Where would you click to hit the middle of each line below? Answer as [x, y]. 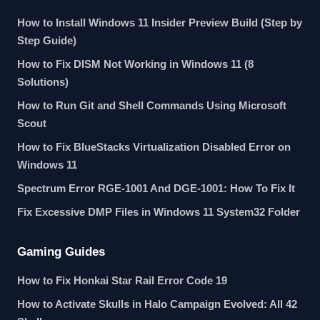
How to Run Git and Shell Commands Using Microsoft [152, 105]
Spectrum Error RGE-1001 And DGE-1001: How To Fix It [156, 188]
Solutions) [43, 82]
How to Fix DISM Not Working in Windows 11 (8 [135, 64]
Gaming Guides [61, 252]
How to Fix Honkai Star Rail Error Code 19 [122, 280]
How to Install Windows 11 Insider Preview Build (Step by [160, 22]
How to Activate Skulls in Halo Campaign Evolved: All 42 [157, 304]
